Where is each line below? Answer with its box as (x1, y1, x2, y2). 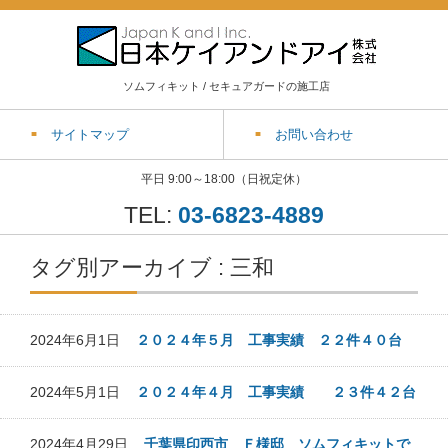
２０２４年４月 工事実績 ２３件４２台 (136, 384, 416, 400)
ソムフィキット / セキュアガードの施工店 (123, 80, 330, 92)
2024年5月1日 (30, 384, 136, 400)
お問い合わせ (275, 127, 353, 142)
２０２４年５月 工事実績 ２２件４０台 (136, 332, 402, 348)
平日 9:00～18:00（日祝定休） (141, 172, 307, 186)
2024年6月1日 (30, 332, 136, 348)
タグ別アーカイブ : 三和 (30, 255, 274, 280)
